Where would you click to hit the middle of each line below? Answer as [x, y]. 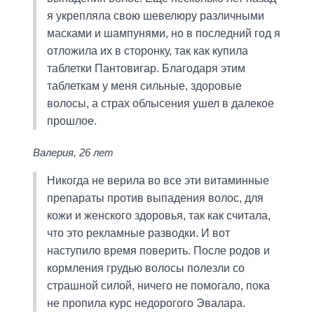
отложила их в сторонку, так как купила [147, 50]
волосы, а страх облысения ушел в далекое [160, 103]
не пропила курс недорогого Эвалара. [146, 303]
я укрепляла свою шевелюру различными [155, 15]
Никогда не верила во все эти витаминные [158, 180]
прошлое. [71, 121]
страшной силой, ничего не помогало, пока [158, 285]
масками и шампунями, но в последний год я [163, 33]
